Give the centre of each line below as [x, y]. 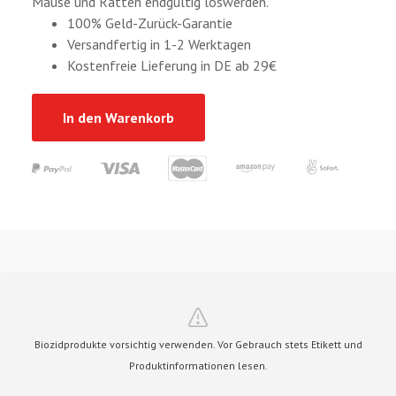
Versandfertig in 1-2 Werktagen [159, 44]
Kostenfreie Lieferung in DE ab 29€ [172, 65]
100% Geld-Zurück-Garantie [150, 23]
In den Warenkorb [118, 117]
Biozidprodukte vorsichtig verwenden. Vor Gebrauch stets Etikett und [198, 344]
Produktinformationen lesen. [198, 365]
